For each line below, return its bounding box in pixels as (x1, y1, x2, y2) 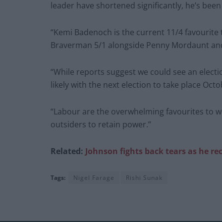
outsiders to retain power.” (51, 118, 151, 130)
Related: (51, 145, 85, 157)
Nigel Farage (73, 173, 114, 182)
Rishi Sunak (126, 173, 163, 182)
